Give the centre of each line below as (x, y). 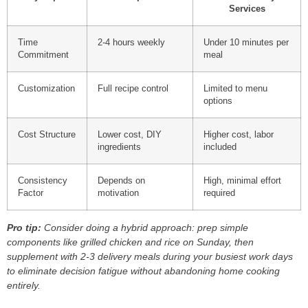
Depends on (121, 181)
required (219, 194)
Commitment (43, 55)
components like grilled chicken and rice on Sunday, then (130, 242)
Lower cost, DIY (130, 135)
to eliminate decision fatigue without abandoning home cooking (143, 271)
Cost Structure (47, 135)
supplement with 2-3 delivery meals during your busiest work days (150, 257)
